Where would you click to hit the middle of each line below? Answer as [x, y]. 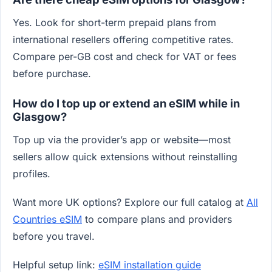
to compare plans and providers [157, 219]
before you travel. [54, 236]
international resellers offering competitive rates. [123, 40]
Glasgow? [40, 117]
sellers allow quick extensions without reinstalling [125, 156]
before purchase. [52, 74]
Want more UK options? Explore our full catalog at [130, 202]
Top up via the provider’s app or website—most [122, 139]
